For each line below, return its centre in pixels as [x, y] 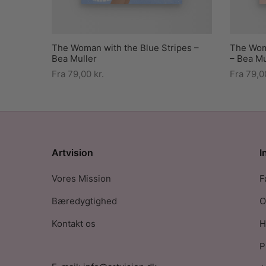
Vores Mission [81, 179]
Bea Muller [74, 58]
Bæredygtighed [84, 201]
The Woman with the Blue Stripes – [125, 47]
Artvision [72, 153]
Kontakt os [74, 224]
